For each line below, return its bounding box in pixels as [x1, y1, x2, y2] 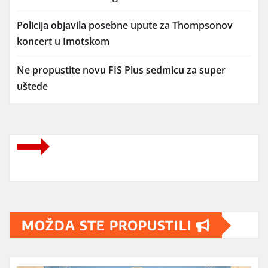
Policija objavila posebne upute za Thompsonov [17, 19, 233, 32]
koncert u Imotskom [17, 35, 109, 48]
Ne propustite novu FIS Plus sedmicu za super [17, 63, 226, 77]
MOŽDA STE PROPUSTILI [22, 217, 196, 234]
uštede [17, 80, 48, 93]
